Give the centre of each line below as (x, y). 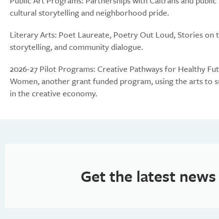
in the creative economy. (54, 93)
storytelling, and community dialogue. (77, 47)
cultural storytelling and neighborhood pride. (89, 12)
